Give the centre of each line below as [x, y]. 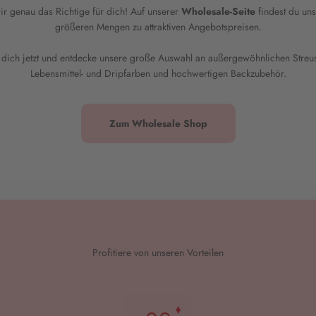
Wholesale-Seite [218, 11]
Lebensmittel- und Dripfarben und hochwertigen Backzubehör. [158, 73]
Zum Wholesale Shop [158, 124]
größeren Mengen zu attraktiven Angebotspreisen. [158, 27]
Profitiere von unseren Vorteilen [158, 253]
